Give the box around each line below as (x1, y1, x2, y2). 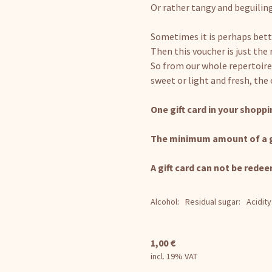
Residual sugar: (185, 195, 241, 207)
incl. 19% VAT (151, 250, 198, 262)
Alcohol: (151, 195, 180, 207)
